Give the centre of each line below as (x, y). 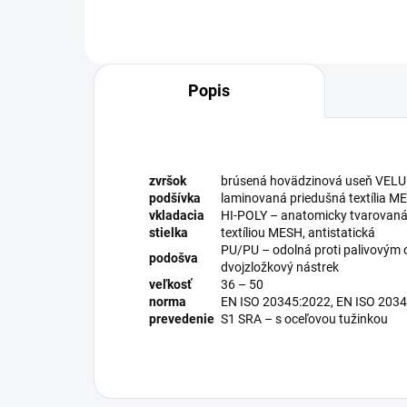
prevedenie (182, 318)
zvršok (168, 180)
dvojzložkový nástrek (280, 267)
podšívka (175, 198)
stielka (169, 232)
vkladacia (177, 215)
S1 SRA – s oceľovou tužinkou (304, 318)
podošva (174, 258)
